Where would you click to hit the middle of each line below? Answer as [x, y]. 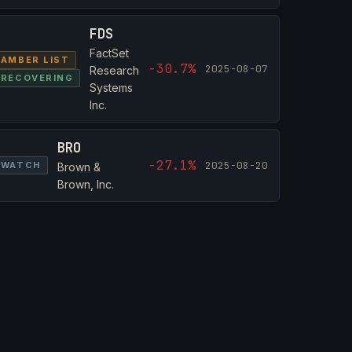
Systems [112, 88]
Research [115, 70]
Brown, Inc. [85, 184]
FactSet [110, 53]
